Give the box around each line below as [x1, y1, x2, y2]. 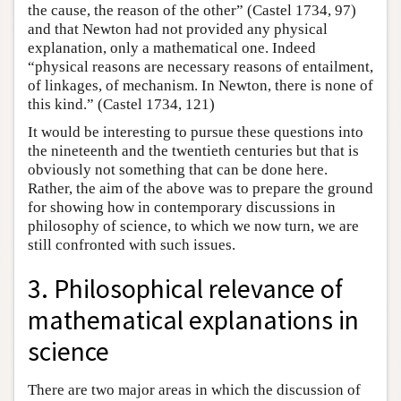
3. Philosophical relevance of [28, 272, 343, 306]
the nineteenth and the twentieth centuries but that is [28, 142, 359, 160]
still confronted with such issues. [28, 236, 235, 254]
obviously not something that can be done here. [28, 161, 328, 179]
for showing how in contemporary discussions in [28, 199, 336, 217]
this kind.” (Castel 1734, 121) [28, 96, 215, 114]
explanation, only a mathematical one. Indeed [28, 39, 316, 57]
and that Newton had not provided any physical [28, 21, 328, 38]
